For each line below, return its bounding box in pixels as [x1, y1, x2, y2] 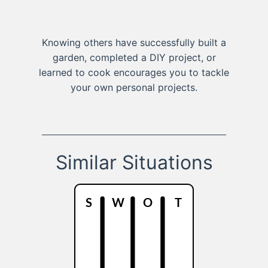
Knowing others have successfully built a [42, 36, 226, 49]
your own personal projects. [71, 81, 197, 94]
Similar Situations [55, 151, 213, 175]
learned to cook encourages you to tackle [39, 66, 229, 79]
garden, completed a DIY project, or [52, 51, 216, 64]
